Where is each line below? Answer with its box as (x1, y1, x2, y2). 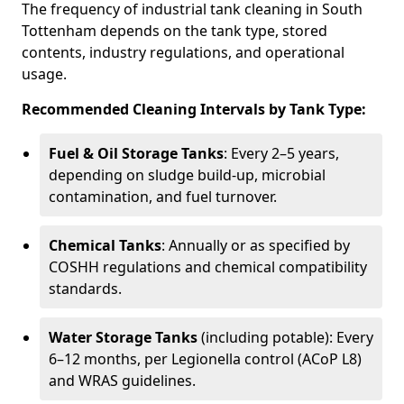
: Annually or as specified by (161, 235, 350, 255)
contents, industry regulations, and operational (22, 42, 344, 62)
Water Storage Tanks (49, 327, 197, 347)
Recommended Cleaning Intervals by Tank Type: (22, 99, 366, 119)
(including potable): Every (197, 327, 373, 347)
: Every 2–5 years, (224, 143, 339, 163)
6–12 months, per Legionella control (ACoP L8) (49, 349, 362, 369)
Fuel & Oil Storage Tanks (49, 143, 224, 163)
